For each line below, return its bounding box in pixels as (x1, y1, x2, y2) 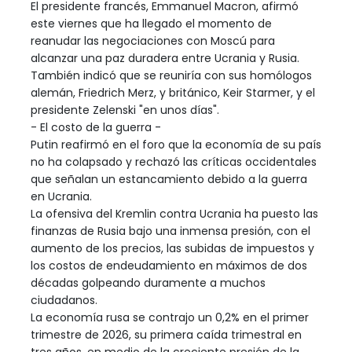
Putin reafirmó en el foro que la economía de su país (31, 137, 321, 153)
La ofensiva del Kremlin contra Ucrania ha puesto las (31, 206, 318, 222)
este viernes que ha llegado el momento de (31, 16, 272, 32)
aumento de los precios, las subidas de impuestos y (31, 240, 314, 257)
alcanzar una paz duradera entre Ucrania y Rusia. (31, 50, 299, 67)
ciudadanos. (31, 292, 97, 309)
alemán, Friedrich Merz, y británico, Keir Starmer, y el (31, 85, 315, 101)
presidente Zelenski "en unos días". (31, 102, 219, 119)
